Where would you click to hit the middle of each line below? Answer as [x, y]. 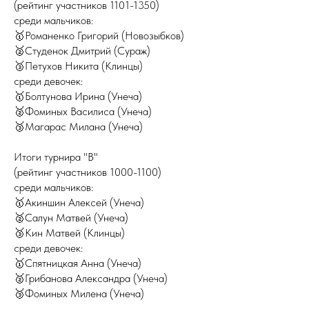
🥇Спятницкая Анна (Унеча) [78, 263]
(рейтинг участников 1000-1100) [88, 172]
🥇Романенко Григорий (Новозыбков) [99, 36]
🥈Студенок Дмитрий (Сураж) [82, 51]
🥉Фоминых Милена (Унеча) [79, 293]
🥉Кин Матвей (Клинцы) [69, 233]
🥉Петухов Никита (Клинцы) [78, 66]
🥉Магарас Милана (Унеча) [78, 127]
